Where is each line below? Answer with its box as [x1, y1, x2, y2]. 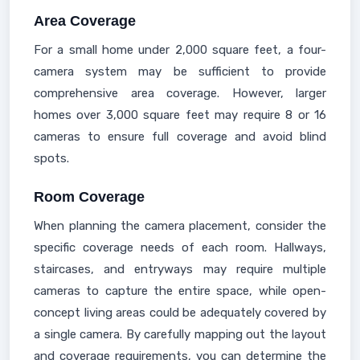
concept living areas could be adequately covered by [34, 305, 326, 320]
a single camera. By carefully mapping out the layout [34, 327, 326, 342]
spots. [34, 151, 69, 166]
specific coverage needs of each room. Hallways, [34, 240, 326, 255]
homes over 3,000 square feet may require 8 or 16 [34, 108, 326, 122]
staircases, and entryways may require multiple [34, 262, 326, 276]
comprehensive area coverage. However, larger [34, 86, 326, 100]
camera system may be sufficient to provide [34, 64, 326, 79]
